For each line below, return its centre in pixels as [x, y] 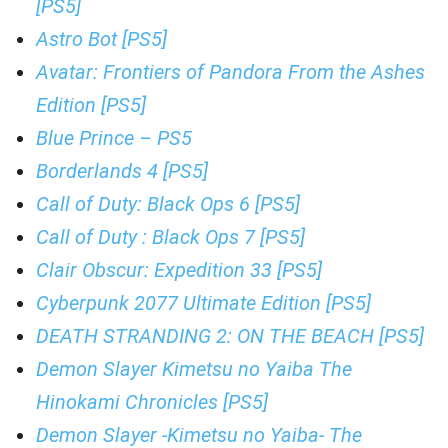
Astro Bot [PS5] [101, 39]
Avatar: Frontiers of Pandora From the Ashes [230, 72]
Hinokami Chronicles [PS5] [152, 402]
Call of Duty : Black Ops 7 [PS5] [170, 237]
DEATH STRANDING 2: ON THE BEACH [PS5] [230, 336]
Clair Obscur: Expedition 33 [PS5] [179, 270]
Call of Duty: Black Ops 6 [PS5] [168, 204]
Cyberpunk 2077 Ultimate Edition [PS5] [203, 303]
